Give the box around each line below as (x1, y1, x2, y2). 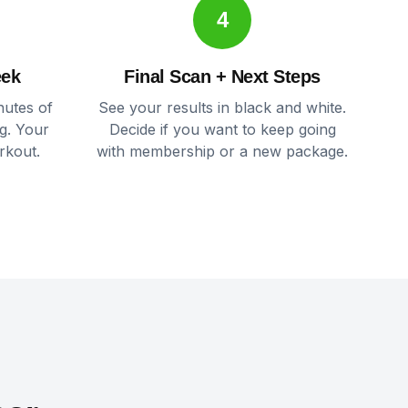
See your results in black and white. (98, 98, 346, 117)
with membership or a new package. (97, 142, 348, 160)
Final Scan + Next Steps (124, 66, 321, 87)
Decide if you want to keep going (108, 120, 336, 138)
